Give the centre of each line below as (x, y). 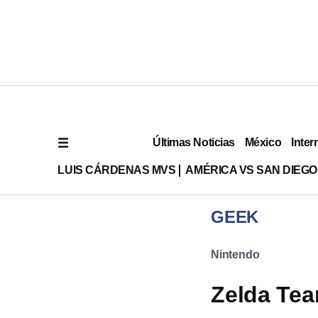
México (263, 142)
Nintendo (235, 254)
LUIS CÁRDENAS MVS (117, 170)
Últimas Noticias (194, 142)
